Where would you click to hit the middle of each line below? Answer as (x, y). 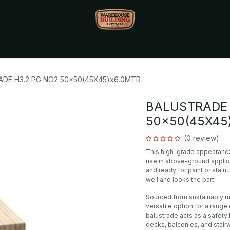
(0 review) (202, 138)
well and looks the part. (181, 179)
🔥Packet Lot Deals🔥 (119, 49)
